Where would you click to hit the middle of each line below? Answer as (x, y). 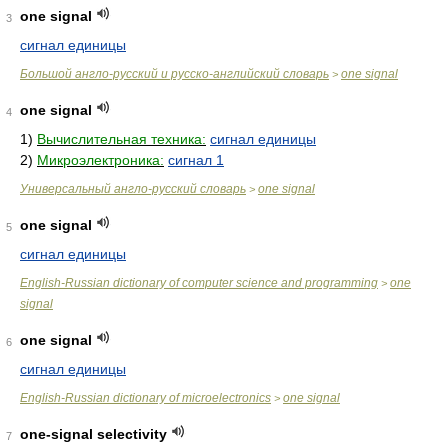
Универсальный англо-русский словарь (133, 189)
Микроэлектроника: (100, 160)
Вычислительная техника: (121, 139)
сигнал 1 (196, 160)
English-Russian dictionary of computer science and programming (199, 283)
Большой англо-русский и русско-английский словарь (174, 74)
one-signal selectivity (93, 434)
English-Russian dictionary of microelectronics (145, 398)
